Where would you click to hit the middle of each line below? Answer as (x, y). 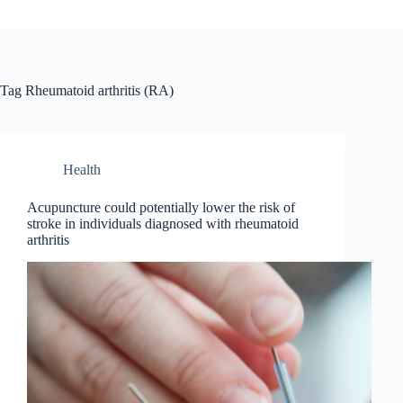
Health (82, 170)
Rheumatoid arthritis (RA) (98, 90)
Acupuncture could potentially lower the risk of (161, 207)
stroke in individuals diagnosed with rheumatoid (163, 224)
